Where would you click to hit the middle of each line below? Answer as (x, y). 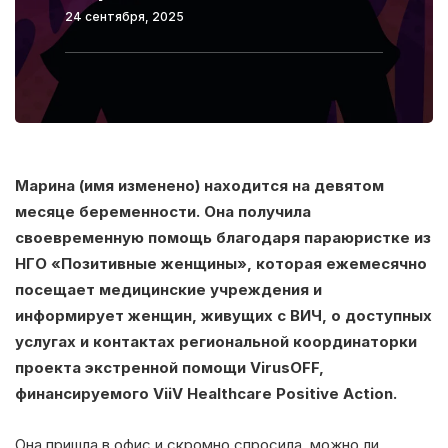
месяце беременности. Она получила (163, 211)
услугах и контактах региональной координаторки (216, 341)
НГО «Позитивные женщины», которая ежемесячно (221, 263)
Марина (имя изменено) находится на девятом (199, 185)
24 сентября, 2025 (124, 16)
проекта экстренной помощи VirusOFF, (169, 367)
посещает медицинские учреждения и (168, 289)
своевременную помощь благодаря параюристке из (223, 237)
